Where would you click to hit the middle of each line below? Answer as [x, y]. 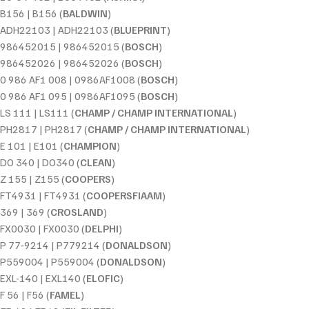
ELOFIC [103, 278]
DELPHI [102, 228]
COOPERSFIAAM [124, 195]
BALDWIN [85, 13]
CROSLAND [77, 211]
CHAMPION [90, 145]
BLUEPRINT [140, 29]
